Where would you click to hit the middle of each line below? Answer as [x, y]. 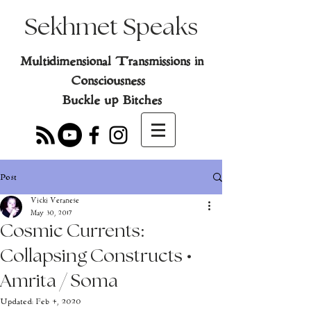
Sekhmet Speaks [111, 28]
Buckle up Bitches [111, 100]
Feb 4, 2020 [58, 302]
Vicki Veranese [55, 201]
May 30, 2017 [51, 213]
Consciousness [111, 81]
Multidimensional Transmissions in [111, 61]
